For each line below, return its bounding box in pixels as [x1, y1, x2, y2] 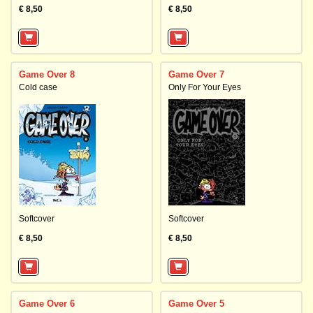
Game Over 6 [19, 298, 75, 309]
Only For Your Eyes [168, 82, 241, 92]
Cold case [19, 82, 57, 92]
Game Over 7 [168, 69, 224, 80]
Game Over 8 [19, 69, 75, 80]
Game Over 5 [168, 298, 224, 309]
